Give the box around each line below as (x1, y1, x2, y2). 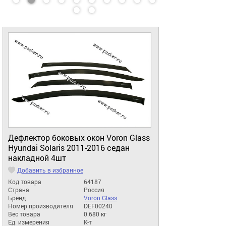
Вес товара (8, 209, 40, 218)
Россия (84, 185, 104, 194)
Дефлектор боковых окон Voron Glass (8, 133, 150, 143)
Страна (8, 185, 29, 194)
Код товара (8, 177, 41, 186)
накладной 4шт (8, 153, 66, 163)
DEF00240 (84, 201, 112, 210)
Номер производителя (8, 201, 73, 210)
